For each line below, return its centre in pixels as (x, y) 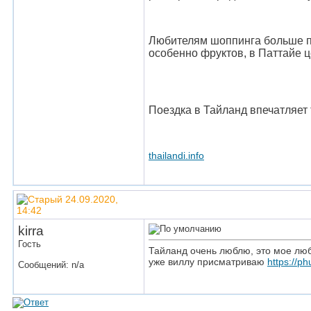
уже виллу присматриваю (208, 262)
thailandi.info (176, 155)
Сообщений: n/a (51, 265)
